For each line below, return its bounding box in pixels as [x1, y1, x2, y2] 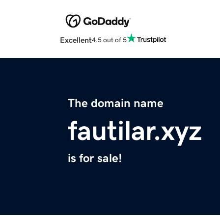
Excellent [60, 36, 92, 44]
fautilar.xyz [68, 117, 202, 145]
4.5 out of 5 [92, 36, 127, 43]
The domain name [68, 97, 164, 110]
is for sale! [68, 152, 122, 165]
